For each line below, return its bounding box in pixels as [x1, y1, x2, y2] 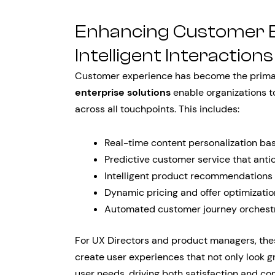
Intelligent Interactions [75, 45, 273, 66]
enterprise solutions [75, 86, 171, 99]
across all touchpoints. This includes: [75, 103, 239, 115]
